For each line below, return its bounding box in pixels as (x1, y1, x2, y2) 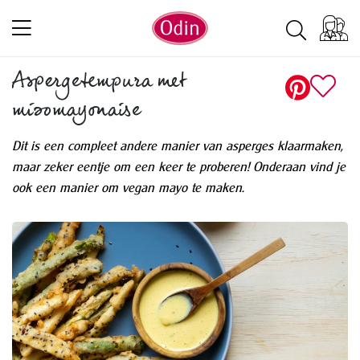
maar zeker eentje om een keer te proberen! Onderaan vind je (12, 158, 346, 174)
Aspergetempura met (12, 64, 186, 102)
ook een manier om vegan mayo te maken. (12, 179, 244, 195)
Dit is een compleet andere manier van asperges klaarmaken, (12, 137, 343, 153)
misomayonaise (12, 93, 141, 131)
